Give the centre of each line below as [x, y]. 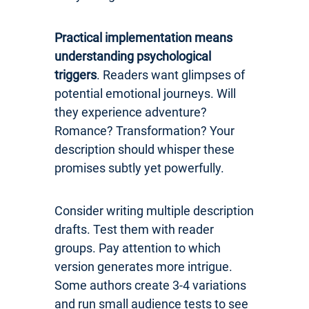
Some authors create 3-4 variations [150, 285]
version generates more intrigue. [143, 266]
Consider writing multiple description [154, 210]
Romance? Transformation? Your [144, 130]
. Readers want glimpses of [171, 74]
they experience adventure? [131, 112]
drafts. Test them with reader [134, 229]
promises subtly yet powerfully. [139, 168]
